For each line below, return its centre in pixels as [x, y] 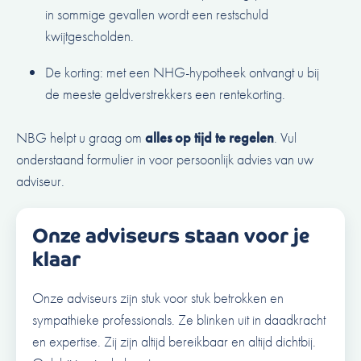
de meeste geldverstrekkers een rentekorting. [165, 94]
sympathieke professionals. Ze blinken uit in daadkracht [179, 320]
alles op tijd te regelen [210, 138]
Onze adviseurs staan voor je [171, 236]
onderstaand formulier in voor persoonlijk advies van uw [165, 160]
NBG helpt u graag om [81, 138]
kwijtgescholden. [89, 36]
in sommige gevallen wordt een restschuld [157, 15]
